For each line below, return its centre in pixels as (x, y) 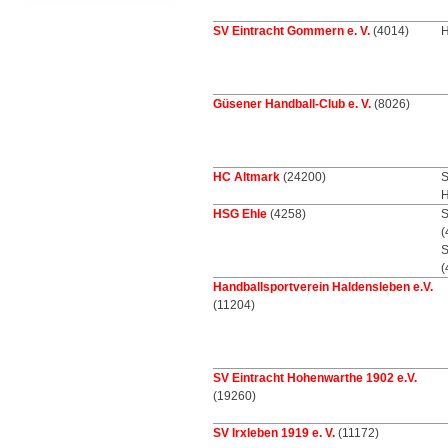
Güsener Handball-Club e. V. (292, 104)
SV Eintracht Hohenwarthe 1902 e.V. (315, 378)
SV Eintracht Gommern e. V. (291, 31)
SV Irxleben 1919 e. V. (274, 433)
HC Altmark (246, 177)
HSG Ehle (240, 214)
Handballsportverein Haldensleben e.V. (323, 287)
